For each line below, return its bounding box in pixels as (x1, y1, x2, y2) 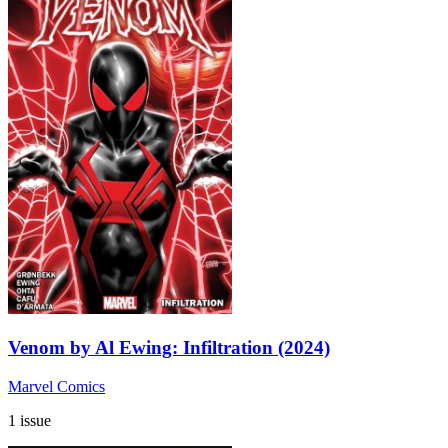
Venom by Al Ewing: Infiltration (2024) (8, 336, 330, 358)
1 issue (8, 411, 51, 429)
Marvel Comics (8, 377, 105, 395)
